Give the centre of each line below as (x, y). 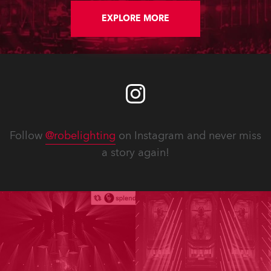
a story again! (135, 153)
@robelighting (80, 136)
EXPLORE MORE (135, 18)
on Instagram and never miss (188, 136)
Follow (28, 136)
